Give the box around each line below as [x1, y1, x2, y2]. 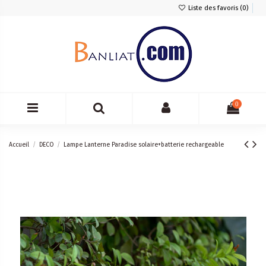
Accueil [9, 140, 29, 148]
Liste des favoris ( [186, 4, 242, 12]
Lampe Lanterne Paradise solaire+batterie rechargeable [64, 140, 224, 148]
